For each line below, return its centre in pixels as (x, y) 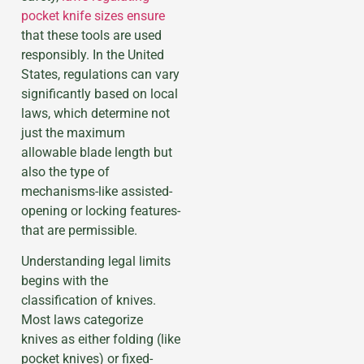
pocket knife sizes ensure (93, 15)
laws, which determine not (95, 113)
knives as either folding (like (101, 340)
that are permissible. (79, 230)
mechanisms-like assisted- (97, 191)
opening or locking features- (101, 210)
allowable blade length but (97, 152)
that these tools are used (91, 35)
